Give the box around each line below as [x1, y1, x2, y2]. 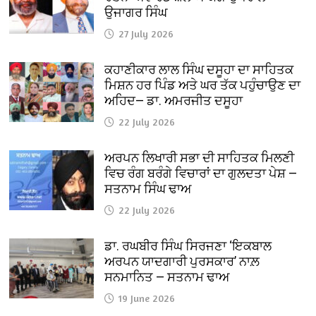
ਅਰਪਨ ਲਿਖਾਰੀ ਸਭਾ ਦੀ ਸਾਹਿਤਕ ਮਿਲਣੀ [104, 150, 295, 166]
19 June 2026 [119, 292, 176, 305]
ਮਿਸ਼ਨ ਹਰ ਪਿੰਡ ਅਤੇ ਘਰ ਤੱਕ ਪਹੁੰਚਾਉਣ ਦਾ [104, 78, 301, 93]
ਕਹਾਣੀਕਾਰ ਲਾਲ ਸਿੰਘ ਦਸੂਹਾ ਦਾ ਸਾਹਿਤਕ [104, 62, 294, 78]
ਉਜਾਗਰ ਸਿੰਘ [104, 5, 168, 20]
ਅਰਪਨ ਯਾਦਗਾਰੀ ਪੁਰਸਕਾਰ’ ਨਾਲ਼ [104, 254, 260, 269]
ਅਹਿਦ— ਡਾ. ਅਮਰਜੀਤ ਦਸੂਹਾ [104, 93, 243, 109]
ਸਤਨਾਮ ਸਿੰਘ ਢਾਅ [104, 181, 192, 197]
